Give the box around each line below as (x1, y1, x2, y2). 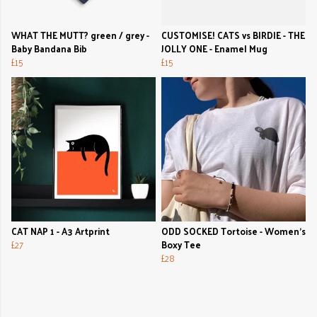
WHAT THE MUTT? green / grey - (11, 27, 149, 44)
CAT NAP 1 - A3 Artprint (11, 223, 110, 240)
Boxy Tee (161, 236, 201, 253)
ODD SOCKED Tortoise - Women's (161, 223, 306, 240)
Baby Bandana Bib (11, 40, 87, 57)
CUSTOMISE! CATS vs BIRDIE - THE (161, 27, 305, 44)
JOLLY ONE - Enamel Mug (161, 40, 267, 57)
